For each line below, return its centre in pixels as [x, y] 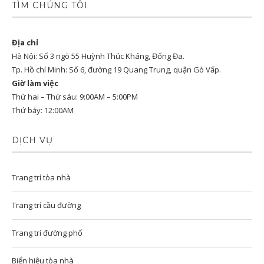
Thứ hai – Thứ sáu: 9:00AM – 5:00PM [75, 97]
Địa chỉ [25, 42]
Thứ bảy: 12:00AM [43, 110]
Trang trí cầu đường [46, 205]
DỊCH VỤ [32, 140]
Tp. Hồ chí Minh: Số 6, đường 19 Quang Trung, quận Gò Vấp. [116, 70]
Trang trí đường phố [47, 233]
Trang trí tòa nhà [41, 177]
